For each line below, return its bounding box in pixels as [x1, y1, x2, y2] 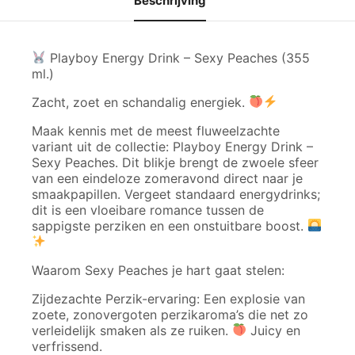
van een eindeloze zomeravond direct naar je [32, 170, 303, 186]
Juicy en [246, 322, 301, 338]
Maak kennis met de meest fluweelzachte [32, 122, 280, 139]
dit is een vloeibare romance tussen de [32, 201, 264, 218]
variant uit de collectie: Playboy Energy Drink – [32, 138, 313, 155]
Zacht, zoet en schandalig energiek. [32, 94, 249, 110]
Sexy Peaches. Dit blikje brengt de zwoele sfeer [32, 154, 319, 170]
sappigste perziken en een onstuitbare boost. [32, 217, 307, 234]
